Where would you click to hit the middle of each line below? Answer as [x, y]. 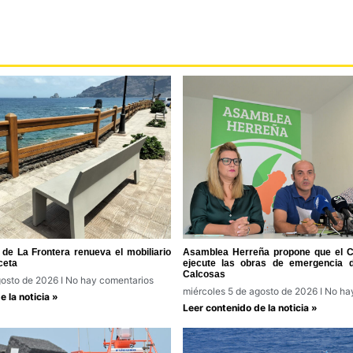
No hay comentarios [108, 281]
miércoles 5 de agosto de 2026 [251, 292]
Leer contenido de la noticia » [250, 308]
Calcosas [204, 275]
